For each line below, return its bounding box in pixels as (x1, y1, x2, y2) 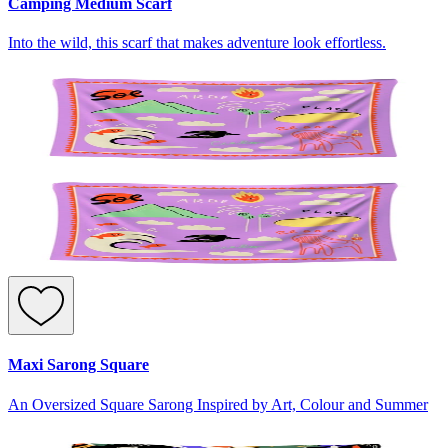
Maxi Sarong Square (8, 356, 149, 374)
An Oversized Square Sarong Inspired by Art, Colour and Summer (8, 395, 428, 413)
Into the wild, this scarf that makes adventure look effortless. (8, 34, 386, 52)
